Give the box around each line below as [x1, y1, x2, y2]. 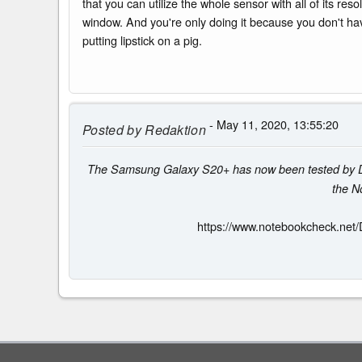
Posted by [82, 120, 141, 139]
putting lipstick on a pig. [82, 31, 202, 48]
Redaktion [141, 120, 207, 139]
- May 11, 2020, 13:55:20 [206, 115, 339, 133]
